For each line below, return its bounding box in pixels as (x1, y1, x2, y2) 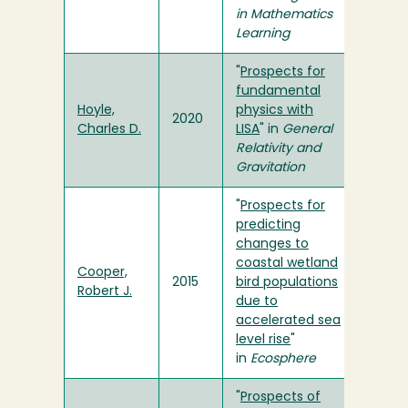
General (282, 123, 332, 138)
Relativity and (236, 142, 321, 157)
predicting (236, 219, 301, 233)
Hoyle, (77, 104, 115, 118)
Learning (236, 27, 290, 42)
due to (236, 295, 278, 310)
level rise (236, 333, 291, 348)
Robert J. (77, 285, 132, 300)
